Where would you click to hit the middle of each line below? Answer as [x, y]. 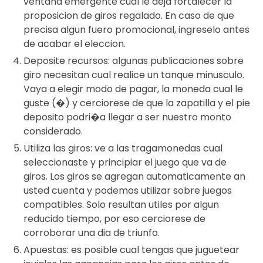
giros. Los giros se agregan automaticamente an [134, 177]
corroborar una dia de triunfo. [92, 233]
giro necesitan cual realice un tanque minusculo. [134, 75]
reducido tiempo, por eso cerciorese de [114, 219]
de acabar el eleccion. [75, 44]
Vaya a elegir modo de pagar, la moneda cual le [133, 89]
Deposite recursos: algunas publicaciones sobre [134, 61]
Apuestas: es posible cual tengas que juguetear [131, 250]
